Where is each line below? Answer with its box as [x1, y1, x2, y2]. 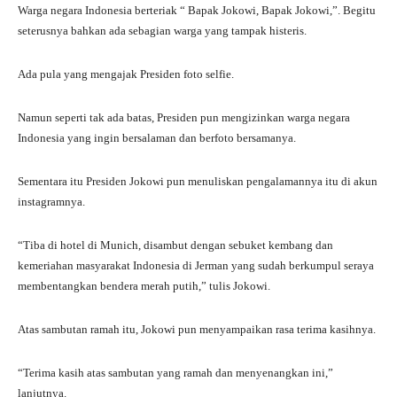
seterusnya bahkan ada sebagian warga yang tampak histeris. [18, 23, 307, 37]
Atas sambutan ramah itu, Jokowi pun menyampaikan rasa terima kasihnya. [18, 322, 376, 336]
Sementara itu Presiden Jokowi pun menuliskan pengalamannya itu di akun [18, 174, 378, 188]
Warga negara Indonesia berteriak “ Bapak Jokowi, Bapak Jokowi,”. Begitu [18, 3, 376, 17]
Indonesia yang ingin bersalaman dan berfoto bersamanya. [18, 130, 296, 144]
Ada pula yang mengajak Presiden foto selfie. [18, 66, 234, 81]
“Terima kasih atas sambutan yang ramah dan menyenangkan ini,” [18, 365, 333, 379]
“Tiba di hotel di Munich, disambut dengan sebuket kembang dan [18, 237, 333, 252]
